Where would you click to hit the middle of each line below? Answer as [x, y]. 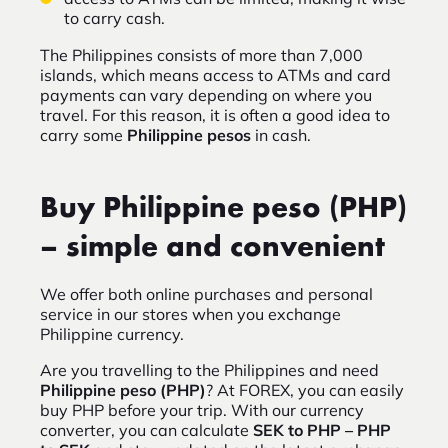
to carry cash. [114, 18]
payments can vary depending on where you [206, 95]
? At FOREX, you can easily [305, 390]
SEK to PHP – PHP [322, 430]
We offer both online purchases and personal [206, 294]
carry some [83, 135]
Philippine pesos [189, 135]
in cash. [281, 135]
